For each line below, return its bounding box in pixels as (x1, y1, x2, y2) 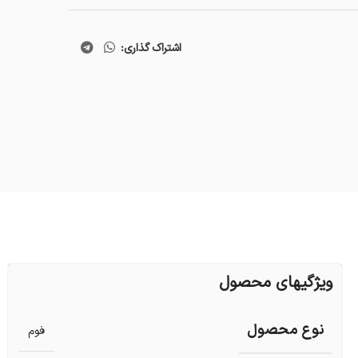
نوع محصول (246, 320, 324, 342)
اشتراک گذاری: (121, 39, 182, 57)
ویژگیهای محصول (218, 271, 332, 296)
